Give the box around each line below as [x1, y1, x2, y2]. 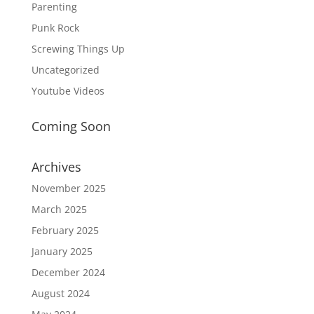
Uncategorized [31, 63, 100, 76]
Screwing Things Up [31, 42, 125, 55]
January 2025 [31, 245, 93, 258]
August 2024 [31, 287, 90, 300]
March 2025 [31, 203, 87, 216]
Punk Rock [31, 21, 79, 34]
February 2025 [31, 224, 99, 237]
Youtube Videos [31, 84, 104, 97]
